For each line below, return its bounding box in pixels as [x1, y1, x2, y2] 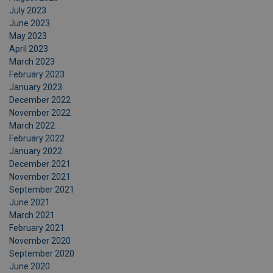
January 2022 [9, 146, 62, 156]
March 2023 [9, 57, 55, 66]
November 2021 [9, 172, 71, 182]
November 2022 [9, 108, 71, 118]
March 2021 [9, 210, 55, 220]
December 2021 [9, 159, 71, 169]
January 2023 [9, 82, 62, 92]
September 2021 [9, 185, 74, 194]
